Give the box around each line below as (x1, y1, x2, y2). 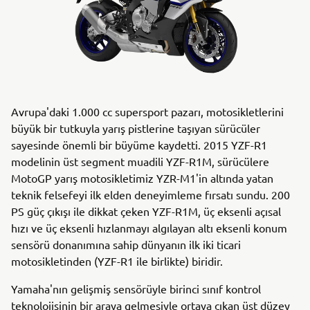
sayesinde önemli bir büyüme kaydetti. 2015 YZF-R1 (11, 138, 267, 152)
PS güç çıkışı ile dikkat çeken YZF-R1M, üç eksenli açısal (11, 204, 281, 218)
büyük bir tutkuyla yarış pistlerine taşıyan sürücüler (11, 121, 260, 135)
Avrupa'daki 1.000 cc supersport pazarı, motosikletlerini (11, 104, 284, 118)
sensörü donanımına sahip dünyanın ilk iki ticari (11, 237, 241, 251)
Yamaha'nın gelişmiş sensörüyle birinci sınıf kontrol (11, 282, 261, 295)
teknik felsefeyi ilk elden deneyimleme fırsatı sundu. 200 (11, 188, 290, 201)
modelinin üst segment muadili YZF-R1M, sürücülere (11, 154, 269, 168)
